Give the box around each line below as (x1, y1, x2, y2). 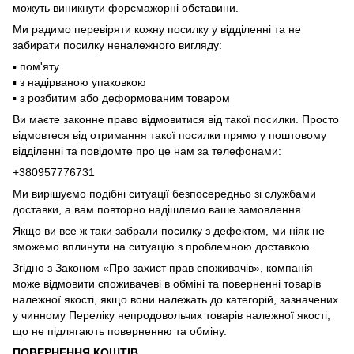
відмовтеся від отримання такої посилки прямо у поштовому (13, 128, 326, 141)
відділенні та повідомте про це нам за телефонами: (13, 144, 281, 157)
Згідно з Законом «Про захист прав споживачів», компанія (13, 261, 313, 274)
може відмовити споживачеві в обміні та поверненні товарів (13, 277, 321, 290)
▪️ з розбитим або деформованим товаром (13, 91, 230, 104)
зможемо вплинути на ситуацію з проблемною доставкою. (13, 239, 313, 253)
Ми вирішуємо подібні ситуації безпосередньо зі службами (13, 186, 316, 200)
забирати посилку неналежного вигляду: (13, 38, 222, 51)
